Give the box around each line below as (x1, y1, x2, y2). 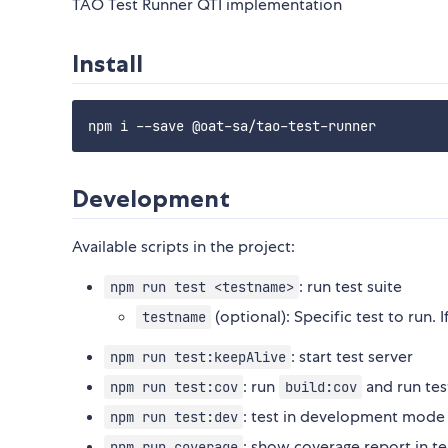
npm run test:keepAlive (109, 348, 286, 367)
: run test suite (299, 276, 403, 298)
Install (72, 49, 143, 79)
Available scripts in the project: (72, 236, 295, 258)
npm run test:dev (109, 408, 238, 427)
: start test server (291, 346, 414, 368)
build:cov (284, 378, 357, 397)
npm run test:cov (109, 378, 238, 397)
